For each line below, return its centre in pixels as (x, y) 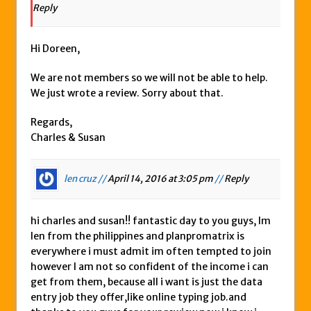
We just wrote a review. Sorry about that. (127, 93)
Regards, (51, 123)
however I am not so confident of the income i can (150, 267)
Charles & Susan (68, 138)
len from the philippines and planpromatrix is (137, 236)
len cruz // (85, 178)
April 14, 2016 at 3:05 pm (160, 178)
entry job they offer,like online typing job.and (138, 297)
